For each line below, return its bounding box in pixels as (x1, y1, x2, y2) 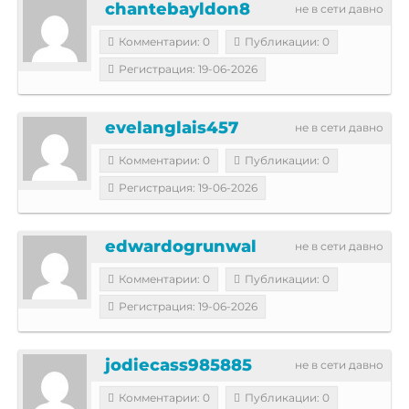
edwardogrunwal (105, 236, 257, 257)
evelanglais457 (105, 117, 238, 138)
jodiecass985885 (105, 354, 252, 375)
